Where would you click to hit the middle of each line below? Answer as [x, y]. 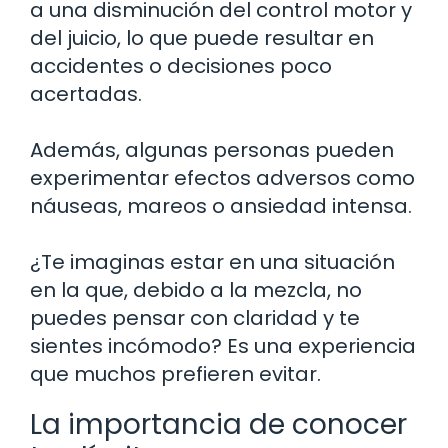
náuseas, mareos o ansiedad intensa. [221, 205]
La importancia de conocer [218, 424]
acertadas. [86, 93]
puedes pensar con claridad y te [195, 317]
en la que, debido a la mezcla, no [196, 289]
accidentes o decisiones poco [181, 65]
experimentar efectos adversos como [222, 177]
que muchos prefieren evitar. [175, 373]
